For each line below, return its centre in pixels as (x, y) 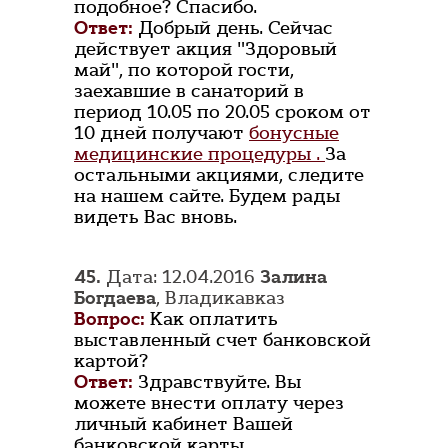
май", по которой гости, (184, 70)
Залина (293, 277)
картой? (111, 361)
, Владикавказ (220, 298)
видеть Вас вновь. (155, 217)
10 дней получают (161, 133)
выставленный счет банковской (222, 340)
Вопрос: (109, 319)
